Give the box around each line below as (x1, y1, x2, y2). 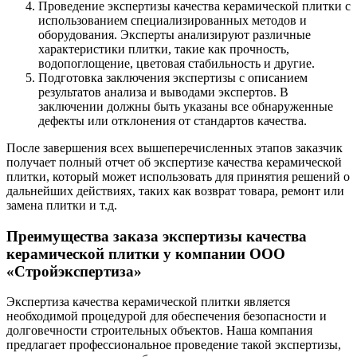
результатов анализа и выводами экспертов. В (38, 84, 288, 99)
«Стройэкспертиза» (6, 262, 142, 280)
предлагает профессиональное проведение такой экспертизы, (6, 338, 341, 352)
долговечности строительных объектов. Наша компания (6, 324, 312, 338)
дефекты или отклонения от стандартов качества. (38, 113, 307, 127)
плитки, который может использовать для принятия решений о (6, 169, 350, 183)
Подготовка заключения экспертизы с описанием (38, 70, 308, 84)
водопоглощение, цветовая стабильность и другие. (38, 56, 315, 70)
